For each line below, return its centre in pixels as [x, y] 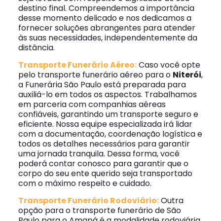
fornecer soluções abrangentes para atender [107, 28]
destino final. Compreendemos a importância [106, 8]
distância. [36, 48]
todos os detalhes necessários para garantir [104, 144]
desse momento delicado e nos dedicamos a [105, 18]
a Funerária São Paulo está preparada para [102, 85]
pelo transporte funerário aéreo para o [95, 75]
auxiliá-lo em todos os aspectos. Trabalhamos [107, 94]
